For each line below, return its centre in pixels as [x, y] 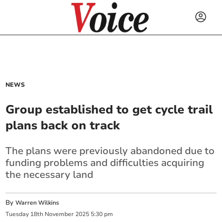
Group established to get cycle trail [109, 110]
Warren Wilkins [37, 203]
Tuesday [17, 214]
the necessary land [50, 175]
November [59, 214]
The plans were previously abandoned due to [110, 151]
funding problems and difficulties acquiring [105, 163]
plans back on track [63, 125]
